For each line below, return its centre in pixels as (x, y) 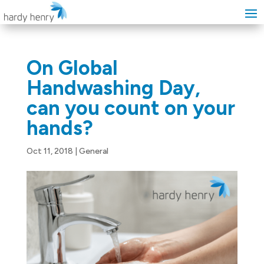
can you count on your (131, 108)
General (93, 151)
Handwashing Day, (113, 88)
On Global (72, 68)
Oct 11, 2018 (49, 151)
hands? (60, 128)
